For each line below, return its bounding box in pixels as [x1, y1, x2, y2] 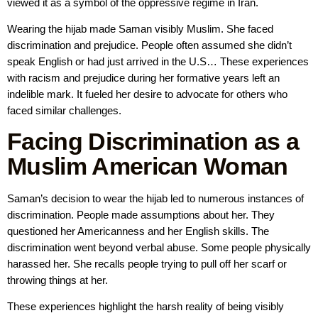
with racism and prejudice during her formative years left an [7, 72, 280, 84]
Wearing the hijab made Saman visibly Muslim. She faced [7, 23, 273, 35]
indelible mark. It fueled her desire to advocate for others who [7, 88, 287, 101]
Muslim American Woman [7, 152, 288, 180]
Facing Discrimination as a [7, 127, 300, 155]
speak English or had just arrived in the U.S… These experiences [7, 55, 309, 68]
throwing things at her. [7, 273, 108, 286]
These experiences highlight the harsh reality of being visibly [7, 300, 284, 312]
